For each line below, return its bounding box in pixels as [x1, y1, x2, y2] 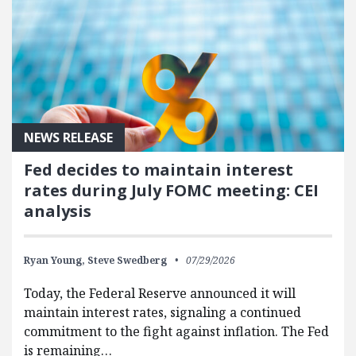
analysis [24, 199, 91, 222]
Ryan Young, [24, 253, 85, 267]
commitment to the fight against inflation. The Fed [24, 322, 329, 340]
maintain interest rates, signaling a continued [24, 303, 301, 321]
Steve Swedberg [87, 253, 167, 267]
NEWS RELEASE [24, 128, 113, 146]
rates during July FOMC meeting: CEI [24, 179, 319, 201]
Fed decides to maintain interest [24, 158, 293, 180]
